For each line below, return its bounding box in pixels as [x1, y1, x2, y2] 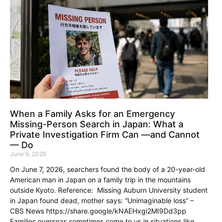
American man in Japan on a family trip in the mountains [10, 175, 191, 184]
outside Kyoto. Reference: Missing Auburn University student [10, 185, 208, 194]
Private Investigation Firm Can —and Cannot [10, 129, 200, 140]
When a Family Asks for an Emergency [10, 108, 175, 119]
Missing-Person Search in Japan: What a [10, 118, 183, 129]
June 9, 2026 [10, 150, 46, 158]
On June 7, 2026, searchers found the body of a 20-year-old [10, 165, 205, 173]
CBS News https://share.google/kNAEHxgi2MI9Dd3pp [10, 206, 186, 215]
